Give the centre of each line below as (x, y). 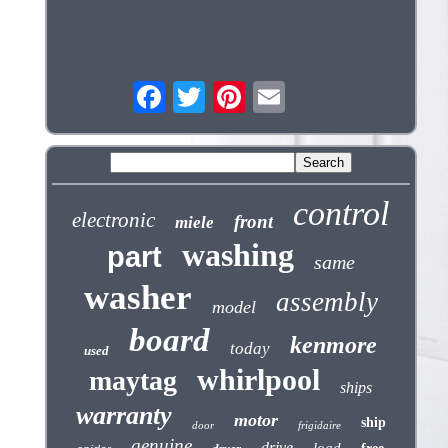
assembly (326, 302)
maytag (133, 381)
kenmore (334, 345)
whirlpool (259, 380)
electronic (114, 220)
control (341, 214)
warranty (123, 416)
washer (137, 298)
